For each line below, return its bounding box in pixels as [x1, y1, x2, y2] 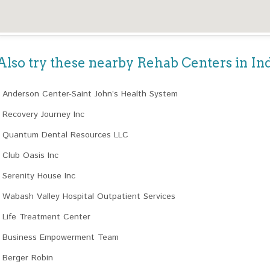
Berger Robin [2, 252, 53, 264]
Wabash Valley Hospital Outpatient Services [2, 190, 175, 202]
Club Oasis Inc [2, 149, 58, 162]
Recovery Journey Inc [2, 108, 84, 121]
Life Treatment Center [2, 211, 90, 223]
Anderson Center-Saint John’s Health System [2, 88, 178, 100]
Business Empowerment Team [2, 231, 119, 243]
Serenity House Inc [2, 170, 75, 182]
